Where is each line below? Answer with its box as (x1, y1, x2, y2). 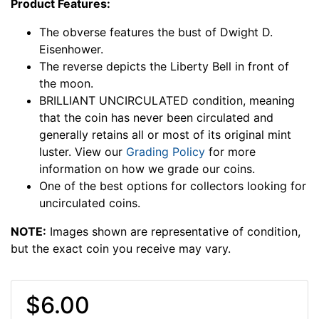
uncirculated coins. (39, 196, 140, 211)
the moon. (39, 76, 93, 91)
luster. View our (39, 145, 126, 159)
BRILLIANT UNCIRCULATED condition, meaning (39, 93, 295, 108)
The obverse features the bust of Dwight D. (39, 25, 273, 40)
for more (205, 145, 256, 159)
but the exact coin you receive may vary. (11, 241, 231, 256)
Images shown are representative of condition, (46, 224, 300, 239)
